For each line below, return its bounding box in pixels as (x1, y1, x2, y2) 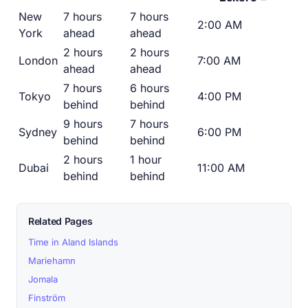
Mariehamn (28, 255, 76, 267)
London (19, 54, 58, 68)
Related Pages (28, 215, 93, 228)
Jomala (28, 274, 58, 285)
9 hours (63, 117, 102, 131)
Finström (28, 292, 65, 304)
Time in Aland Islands (28, 236, 118, 248)
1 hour (130, 153, 162, 167)
